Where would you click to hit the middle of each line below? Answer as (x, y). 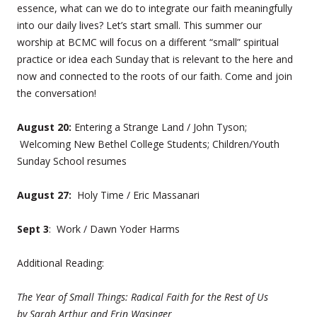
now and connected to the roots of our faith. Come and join (155, 76)
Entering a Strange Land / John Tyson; (159, 127)
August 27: (44, 195)
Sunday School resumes (72, 161)
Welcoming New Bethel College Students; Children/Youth (148, 144)
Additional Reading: (60, 263)
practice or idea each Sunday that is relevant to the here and (155, 59)
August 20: (44, 127)
